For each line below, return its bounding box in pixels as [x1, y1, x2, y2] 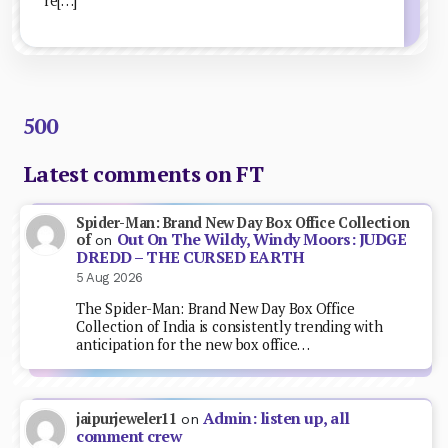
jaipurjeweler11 [76, 409, 177, 429]
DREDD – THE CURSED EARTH [76, 246, 305, 268]
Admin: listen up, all [202, 408, 350, 430]
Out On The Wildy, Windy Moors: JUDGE [116, 228, 407, 250]
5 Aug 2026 [76, 269, 143, 285]
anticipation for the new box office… [76, 335, 311, 355]
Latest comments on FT [22, 159, 264, 188]
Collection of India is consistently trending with [76, 317, 383, 337]
